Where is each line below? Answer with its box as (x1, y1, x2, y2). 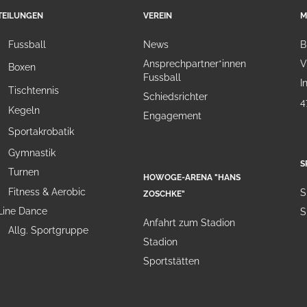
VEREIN (143, 11, 172, 21)
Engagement (143, 110, 201, 122)
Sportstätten (143, 256, 199, 267)
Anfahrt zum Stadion (143, 217, 235, 229)
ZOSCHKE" (143, 189, 185, 199)
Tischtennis (8, 84, 59, 96)
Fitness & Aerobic (8, 186, 86, 198)
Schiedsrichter (143, 91, 208, 103)
